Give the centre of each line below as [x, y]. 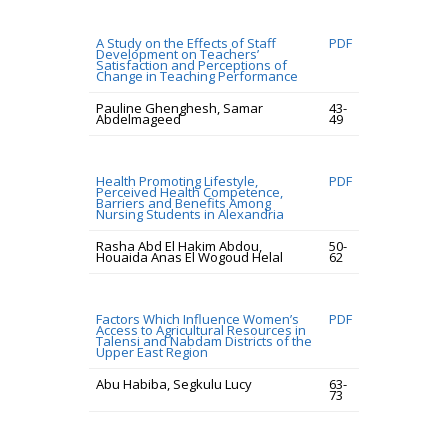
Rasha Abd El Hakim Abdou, [179, 246]
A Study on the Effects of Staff [186, 43]
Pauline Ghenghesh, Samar [179, 108]
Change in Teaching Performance [197, 76]
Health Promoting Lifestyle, [177, 181]
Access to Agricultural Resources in [201, 330]
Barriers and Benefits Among [183, 203]
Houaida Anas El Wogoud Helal [189, 257]
